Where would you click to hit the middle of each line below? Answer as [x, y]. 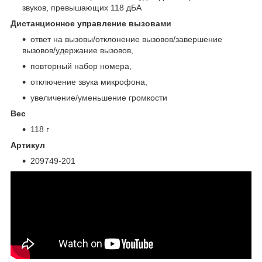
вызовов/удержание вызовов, [78, 50]
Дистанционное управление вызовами [96, 23]
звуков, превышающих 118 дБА [82, 7]
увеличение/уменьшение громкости [99, 97]
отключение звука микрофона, [89, 82]
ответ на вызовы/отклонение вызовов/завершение [126, 39]
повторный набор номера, [81, 66]
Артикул [28, 145]
